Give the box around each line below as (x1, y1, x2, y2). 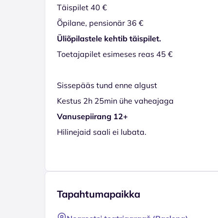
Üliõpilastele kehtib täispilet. (57, 33, 161, 43)
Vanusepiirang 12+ (57, 111, 128, 121)
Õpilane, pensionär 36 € (57, 18, 144, 28)
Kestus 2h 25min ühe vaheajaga (57, 95, 174, 106)
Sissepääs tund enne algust (57, 80, 157, 90)
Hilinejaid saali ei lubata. (57, 127, 146, 137)
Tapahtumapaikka (57, 187, 140, 200)
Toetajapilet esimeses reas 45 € (57, 49, 173, 59)
